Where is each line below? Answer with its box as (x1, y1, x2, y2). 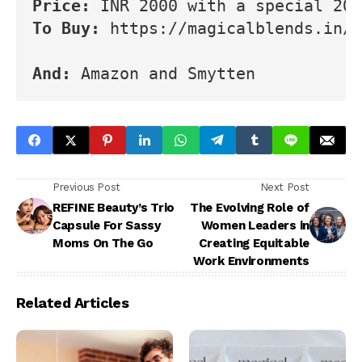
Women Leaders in (200, 218, 309, 234)
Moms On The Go (53, 236, 154, 251)
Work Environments (193, 254, 309, 269)
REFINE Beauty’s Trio (53, 200, 175, 216)
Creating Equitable (199, 236, 309, 251)
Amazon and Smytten (81, 64, 255, 84)
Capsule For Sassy (53, 218, 161, 234)
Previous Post (53, 181, 120, 194)
